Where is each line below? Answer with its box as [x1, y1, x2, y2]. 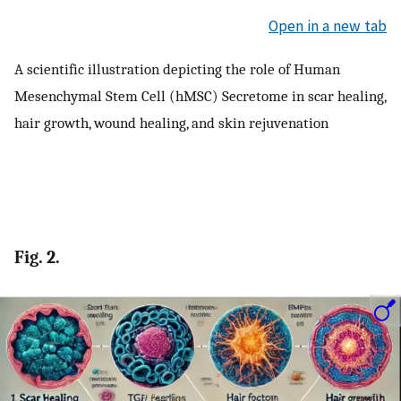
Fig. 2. [14, 247, 60, 269]
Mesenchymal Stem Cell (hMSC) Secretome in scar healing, [14, 86, 386, 105]
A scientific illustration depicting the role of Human [14, 59, 340, 78]
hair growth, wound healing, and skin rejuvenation [14, 113, 328, 132]
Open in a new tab [269, 16, 387, 37]
